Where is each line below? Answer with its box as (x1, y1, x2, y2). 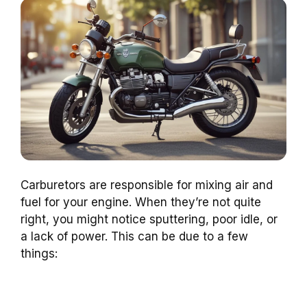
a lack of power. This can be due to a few (21, 230, 248, 244)
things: (21, 247, 58, 261)
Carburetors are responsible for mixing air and (21, 178, 273, 193)
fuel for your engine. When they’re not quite (21, 195, 261, 210)
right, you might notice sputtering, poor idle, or (21, 212, 278, 227)
